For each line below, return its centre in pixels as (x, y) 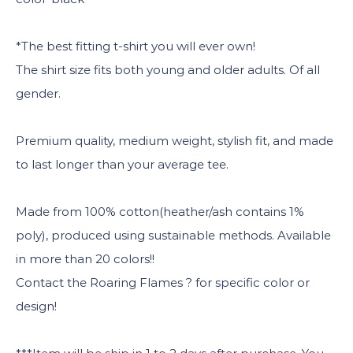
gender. (38, 93)
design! (36, 306)
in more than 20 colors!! (85, 258)
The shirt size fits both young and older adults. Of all (168, 69)
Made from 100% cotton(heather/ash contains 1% (160, 211)
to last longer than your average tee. (122, 164)
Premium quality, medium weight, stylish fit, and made (175, 140)
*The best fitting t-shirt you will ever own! (136, 46)
